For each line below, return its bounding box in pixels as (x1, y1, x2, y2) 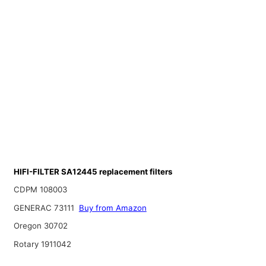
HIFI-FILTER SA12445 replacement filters (13, 166, 172, 176)
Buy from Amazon (78, 202, 147, 213)
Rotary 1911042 (13, 239, 71, 249)
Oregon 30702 (13, 221, 68, 231)
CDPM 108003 (13, 185, 67, 195)
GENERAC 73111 (13, 202, 77, 213)
